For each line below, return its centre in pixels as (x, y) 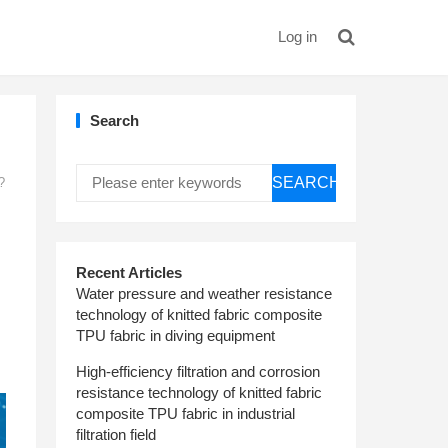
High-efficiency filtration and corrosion (198, 371)
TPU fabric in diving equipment (175, 335)
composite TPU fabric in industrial (185, 413)
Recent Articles (129, 272)
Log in (297, 36)
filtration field (116, 434)
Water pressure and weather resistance (204, 293)
